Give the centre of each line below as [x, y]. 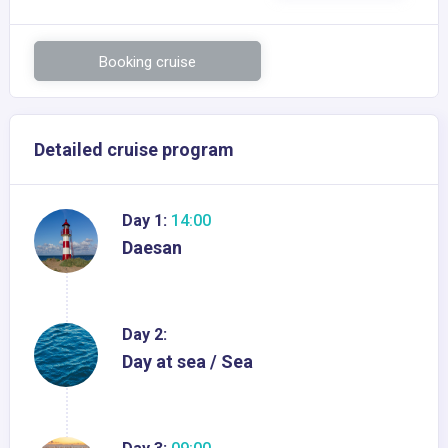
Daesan [152, 248]
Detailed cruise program [134, 150]
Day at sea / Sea [187, 362]
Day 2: [144, 335]
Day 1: [144, 221]
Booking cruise [147, 62]
